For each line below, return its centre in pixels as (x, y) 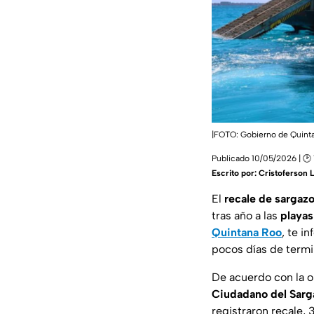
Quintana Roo (247, 232)
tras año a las (246, 215)
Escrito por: (235, 173)
